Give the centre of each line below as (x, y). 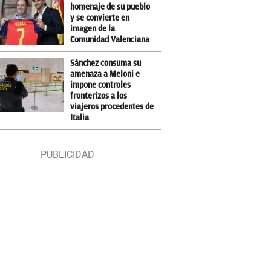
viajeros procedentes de (112, 107)
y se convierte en (100, 18)
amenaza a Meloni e (105, 74)
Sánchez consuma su (106, 63)
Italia (80, 118)
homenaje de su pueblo (110, 7)
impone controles (101, 85)
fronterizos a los (99, 96)
